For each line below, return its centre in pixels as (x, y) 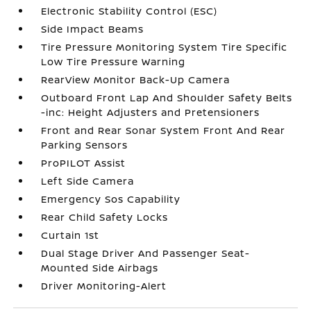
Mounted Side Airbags (100, 268)
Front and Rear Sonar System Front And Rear (163, 130)
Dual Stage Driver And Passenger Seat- (146, 253)
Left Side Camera (88, 181)
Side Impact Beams (93, 29)
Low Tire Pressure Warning (114, 61)
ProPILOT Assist (84, 163)
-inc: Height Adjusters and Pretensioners (151, 112)
